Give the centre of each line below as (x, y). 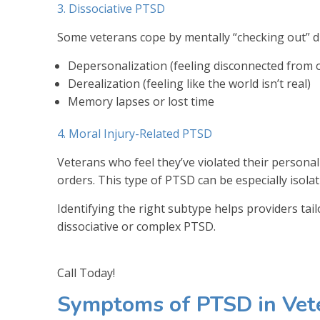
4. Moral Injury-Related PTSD (135, 133)
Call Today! (86, 272)
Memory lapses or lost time (141, 101)
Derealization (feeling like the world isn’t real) (189, 83)
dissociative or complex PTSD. (136, 226)
